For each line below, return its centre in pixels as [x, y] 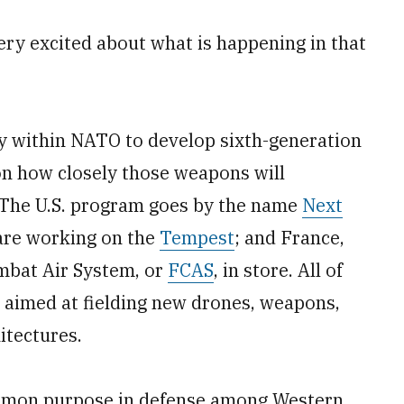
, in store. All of [278, 270]
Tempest [197, 238]
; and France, [289, 238]
